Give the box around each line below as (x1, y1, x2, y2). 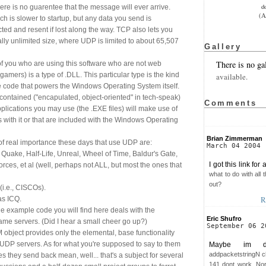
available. (216, 71, 248, 83)
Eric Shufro (207, 214, 242, 222)
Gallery (204, 42, 242, 52)
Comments (204, 98, 257, 107)
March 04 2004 (207, 141, 261, 150)
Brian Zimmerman (207, 134, 262, 142)
